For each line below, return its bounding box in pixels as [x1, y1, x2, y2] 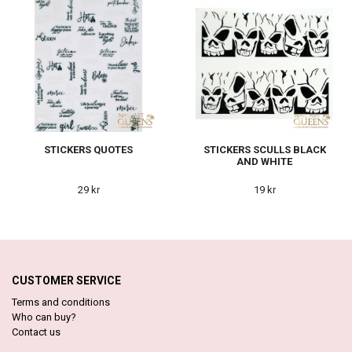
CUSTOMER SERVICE [12, 273, 121, 287]
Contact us [12, 325, 60, 338]
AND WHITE [236, 155, 292, 167]
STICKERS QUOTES [44, 143, 133, 156]
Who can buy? [12, 310, 76, 323]
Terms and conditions [12, 295, 110, 308]
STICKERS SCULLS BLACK [203, 143, 326, 156]
